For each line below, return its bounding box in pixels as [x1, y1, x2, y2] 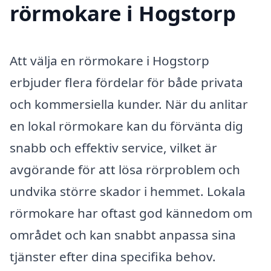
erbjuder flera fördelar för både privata [10, 73, 243, 91]
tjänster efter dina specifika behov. [10, 247, 216, 265]
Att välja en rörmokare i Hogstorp [10, 51, 209, 69]
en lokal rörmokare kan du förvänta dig [10, 117, 243, 134]
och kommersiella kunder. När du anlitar [10, 95, 248, 113]
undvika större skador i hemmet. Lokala [10, 182, 246, 200]
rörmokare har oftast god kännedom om [10, 204, 252, 221]
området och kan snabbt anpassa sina [10, 226, 236, 243]
